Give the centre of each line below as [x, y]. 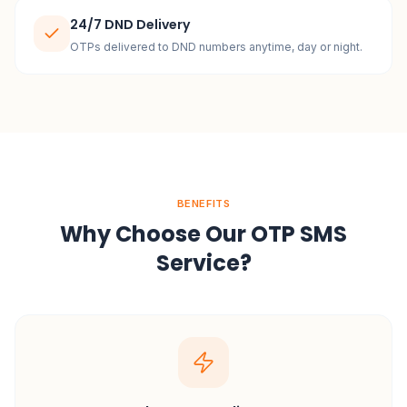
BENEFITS [203, 203]
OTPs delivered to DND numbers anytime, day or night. [216, 47]
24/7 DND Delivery [130, 25]
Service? [203, 263]
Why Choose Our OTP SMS [203, 234]
